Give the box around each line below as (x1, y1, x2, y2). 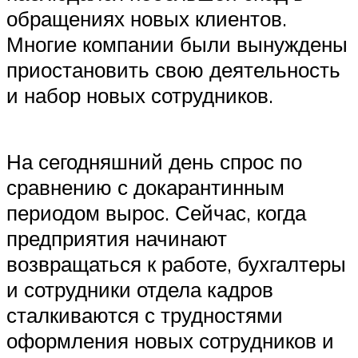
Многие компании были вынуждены (6, 31, 348, 58)
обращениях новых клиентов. (6, 6, 287, 32)
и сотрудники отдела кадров (6, 276, 273, 303)
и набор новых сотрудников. (6, 82, 273, 109)
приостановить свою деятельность (6, 57, 340, 83)
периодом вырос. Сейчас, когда (6, 200, 306, 226)
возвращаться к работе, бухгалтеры (6, 251, 346, 277)
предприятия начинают (6, 225, 227, 252)
